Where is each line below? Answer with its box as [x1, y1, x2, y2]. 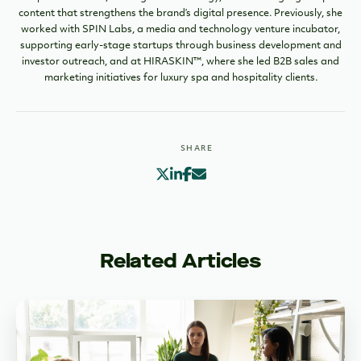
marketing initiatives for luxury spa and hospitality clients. [44, 73, 317, 83]
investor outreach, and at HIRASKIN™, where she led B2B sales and [22, 56, 339, 67]
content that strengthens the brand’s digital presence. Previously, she [19, 8, 342, 19]
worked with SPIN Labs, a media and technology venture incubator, [21, 24, 340, 35]
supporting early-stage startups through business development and [19, 40, 342, 51]
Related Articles [99, 248, 262, 275]
